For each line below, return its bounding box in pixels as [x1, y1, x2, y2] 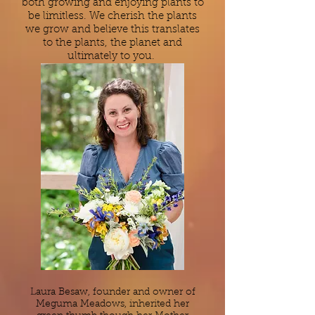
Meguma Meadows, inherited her [36, 300, 189, 309]
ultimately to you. [67, 51, 157, 62]
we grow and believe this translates [25, 25, 200, 35]
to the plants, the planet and [43, 38, 182, 49]
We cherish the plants [89, 11, 197, 22]
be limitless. [28, 11, 89, 22]
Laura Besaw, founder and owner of [30, 288, 195, 297]
